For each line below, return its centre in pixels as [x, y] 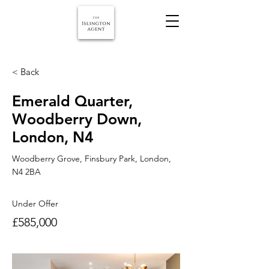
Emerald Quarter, [72, 101]
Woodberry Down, [77, 119]
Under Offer [35, 204]
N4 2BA [26, 172]
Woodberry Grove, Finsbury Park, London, [92, 159]
